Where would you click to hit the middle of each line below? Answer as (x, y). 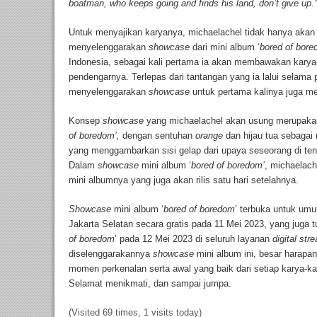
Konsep (86, 121)
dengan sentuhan (159, 136)
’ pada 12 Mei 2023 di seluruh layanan (194, 239)
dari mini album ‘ (226, 47)
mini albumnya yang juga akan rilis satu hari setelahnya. (185, 180)
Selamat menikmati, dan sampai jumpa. (150, 284)
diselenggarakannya (111, 254)
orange (211, 136)
